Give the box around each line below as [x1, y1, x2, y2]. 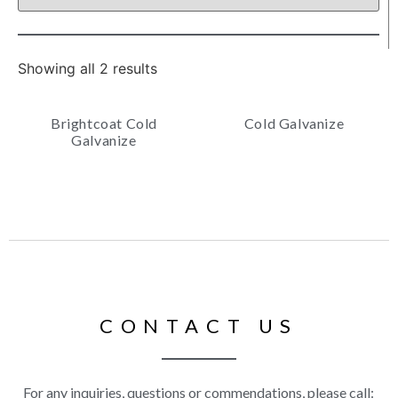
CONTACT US [99, 314, 298, 338]
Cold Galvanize [243, 115, 345, 131]
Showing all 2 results [18, 60, 157, 77]
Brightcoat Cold [51, 115, 157, 131]
